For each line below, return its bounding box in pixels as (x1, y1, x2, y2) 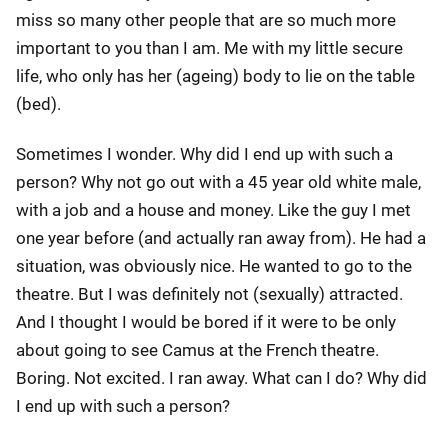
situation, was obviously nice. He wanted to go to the (16, 256, 412, 276)
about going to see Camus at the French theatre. (16, 340, 379, 360)
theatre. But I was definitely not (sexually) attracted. (16, 284, 403, 304)
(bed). (16, 94, 61, 114)
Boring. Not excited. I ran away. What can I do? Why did (16, 368, 427, 388)
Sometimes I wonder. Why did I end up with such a (16, 144, 393, 164)
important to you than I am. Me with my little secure (16, 38, 403, 58)
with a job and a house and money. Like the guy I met (16, 200, 411, 220)
